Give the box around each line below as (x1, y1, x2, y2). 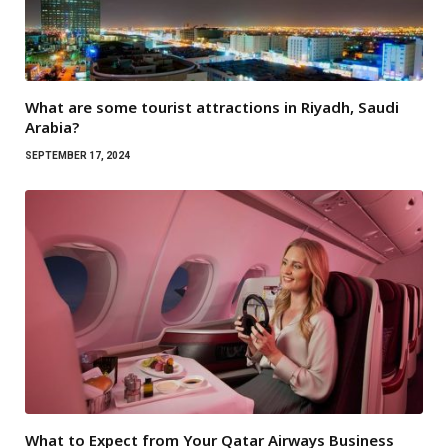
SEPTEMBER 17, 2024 (25, 150, 130, 162)
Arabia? (25, 117, 79, 138)
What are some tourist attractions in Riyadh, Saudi (25, 97, 399, 118)
